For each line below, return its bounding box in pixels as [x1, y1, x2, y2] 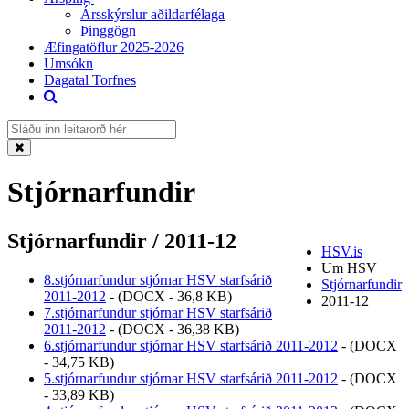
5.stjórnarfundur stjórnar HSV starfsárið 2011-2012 [44, 370, 338, 386]
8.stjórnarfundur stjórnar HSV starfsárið [44, 271, 272, 288]
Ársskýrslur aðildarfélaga [80, 6, 225, 22]
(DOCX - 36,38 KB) [118, 320, 239, 337]
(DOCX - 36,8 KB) [118, 288, 232, 304]
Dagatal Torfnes [44, 72, 136, 88]
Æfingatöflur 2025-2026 [44, 39, 184, 55]
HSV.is [321, 243, 362, 259]
